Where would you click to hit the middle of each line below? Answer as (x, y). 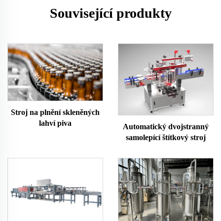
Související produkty (110, 13)
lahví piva (55, 123)
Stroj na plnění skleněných (55, 112)
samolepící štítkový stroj (166, 137)
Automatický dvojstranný (166, 126)
